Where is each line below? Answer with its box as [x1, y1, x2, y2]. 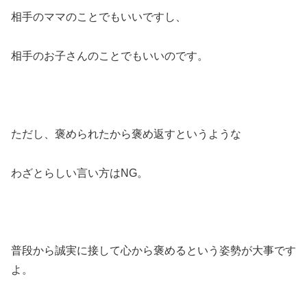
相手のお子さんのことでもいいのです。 [11, 50, 208, 62]
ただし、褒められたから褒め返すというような [11, 127, 241, 140]
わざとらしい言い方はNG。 [11, 167, 148, 179]
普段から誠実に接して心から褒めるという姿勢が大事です [11, 245, 296, 257]
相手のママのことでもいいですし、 [11, 11, 186, 23]
